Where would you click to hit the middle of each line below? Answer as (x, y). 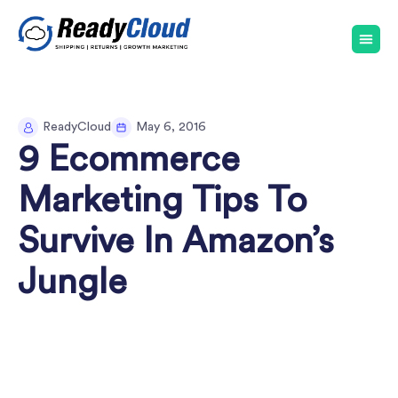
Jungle (72, 283)
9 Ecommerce (129, 160)
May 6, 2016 (171, 127)
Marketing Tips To (162, 201)
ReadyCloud (77, 127)
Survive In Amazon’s (176, 242)
